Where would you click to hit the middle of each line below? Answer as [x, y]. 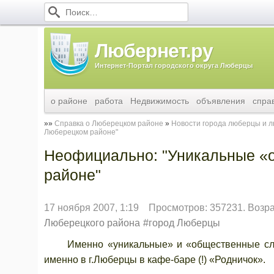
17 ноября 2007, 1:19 [91, 208]
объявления [221, 101]
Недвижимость [160, 101]
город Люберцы [184, 223]
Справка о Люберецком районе [109, 124]
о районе [69, 101]
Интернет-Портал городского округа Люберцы [174, 65]
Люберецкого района [92, 223]
